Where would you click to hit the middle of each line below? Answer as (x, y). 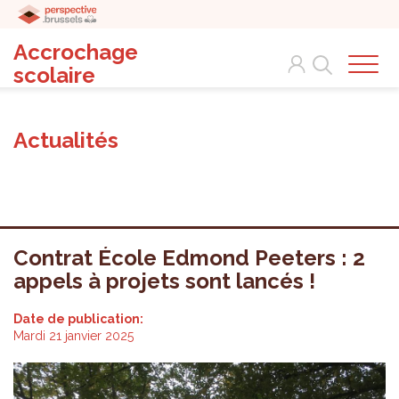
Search (325, 54)
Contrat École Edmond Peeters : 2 (189, 258)
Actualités (66, 140)
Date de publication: (80, 319)
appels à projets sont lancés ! (164, 281)
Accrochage (76, 52)
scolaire (54, 75)
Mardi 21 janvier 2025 (73, 336)
